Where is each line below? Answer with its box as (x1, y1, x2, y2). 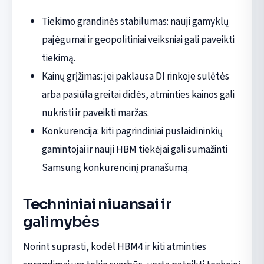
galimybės (22, 212, 99, 231)
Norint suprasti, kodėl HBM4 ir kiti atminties (22, 239, 206, 254)
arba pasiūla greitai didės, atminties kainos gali (41, 87, 235, 102)
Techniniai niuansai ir (22, 194, 171, 213)
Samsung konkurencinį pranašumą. (41, 160, 190, 175)
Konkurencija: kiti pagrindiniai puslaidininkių (41, 123, 223, 138)
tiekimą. (41, 50, 75, 65)
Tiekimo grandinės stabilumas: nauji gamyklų (41, 14, 229, 29)
